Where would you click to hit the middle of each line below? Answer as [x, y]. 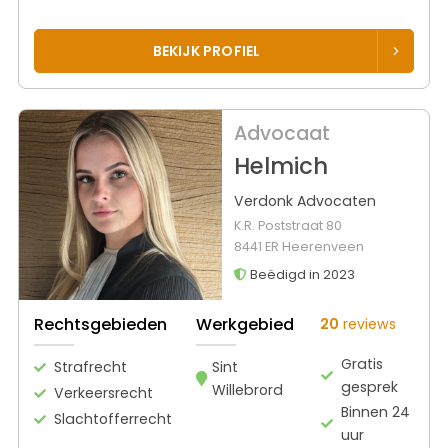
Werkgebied [245, 324]
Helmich [280, 166]
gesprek [369, 386]
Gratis [361, 363]
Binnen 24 [375, 411]
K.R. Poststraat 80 [287, 226]
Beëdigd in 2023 [300, 275]
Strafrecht [90, 366]
